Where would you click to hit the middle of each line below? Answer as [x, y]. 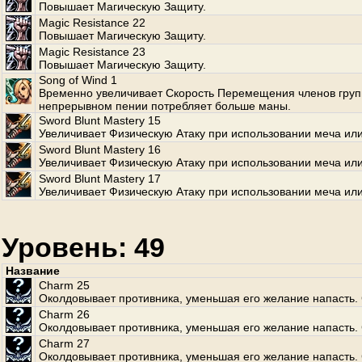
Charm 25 [64, 285]
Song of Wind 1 [78, 80]
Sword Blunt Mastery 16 [100, 149]
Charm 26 [64, 314]
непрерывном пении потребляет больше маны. [165, 106]
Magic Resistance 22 [92, 23]
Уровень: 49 [83, 247]
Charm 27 [64, 343]
